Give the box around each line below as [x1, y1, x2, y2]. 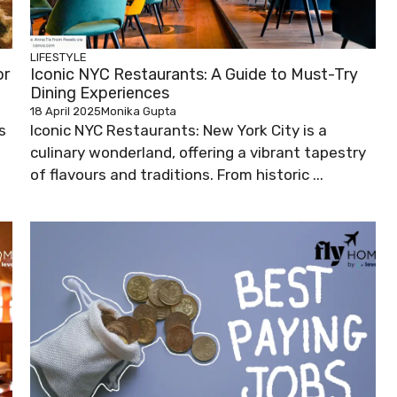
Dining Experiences [30, 83, 169, 104]
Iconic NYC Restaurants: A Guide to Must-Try [30, 65, 358, 85]
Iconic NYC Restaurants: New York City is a [30, 121, 327, 140]
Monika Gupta [101, 105, 176, 119]
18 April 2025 [30, 105, 101, 119]
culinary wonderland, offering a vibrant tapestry [30, 144, 366, 162]
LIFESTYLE [30, 51, 87, 65]
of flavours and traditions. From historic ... [30, 166, 323, 184]
